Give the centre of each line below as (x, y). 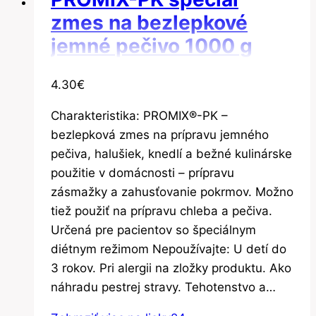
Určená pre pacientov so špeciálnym (153, 230)
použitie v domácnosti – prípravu (142, 173)
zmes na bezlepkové (149, 23)
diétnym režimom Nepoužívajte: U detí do (169, 249)
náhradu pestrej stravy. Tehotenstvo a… (163, 287)
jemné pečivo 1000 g (152, 46)
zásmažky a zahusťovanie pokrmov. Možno (172, 192)
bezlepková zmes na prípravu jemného (160, 135)
